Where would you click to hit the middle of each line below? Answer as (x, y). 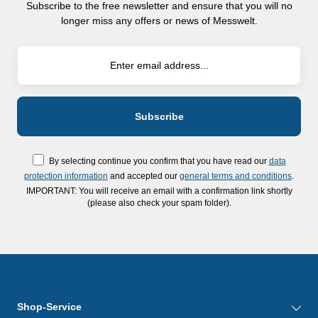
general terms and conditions (236, 176)
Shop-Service (49, 307)
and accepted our (144, 176)
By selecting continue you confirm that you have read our (159, 161)
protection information (66, 176)
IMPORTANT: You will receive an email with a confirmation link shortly (159, 191)
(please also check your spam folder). (159, 203)
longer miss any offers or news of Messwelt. (159, 21)
